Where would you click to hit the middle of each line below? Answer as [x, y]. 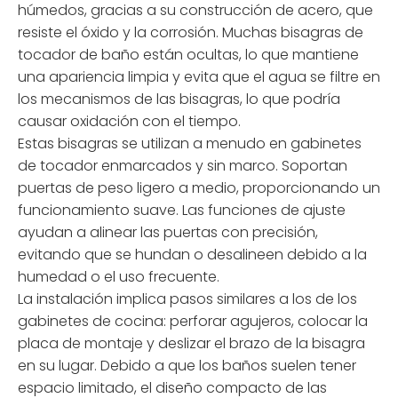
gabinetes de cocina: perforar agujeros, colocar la [193, 322]
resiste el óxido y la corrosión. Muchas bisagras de [191, 33]
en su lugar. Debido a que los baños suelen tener [187, 366]
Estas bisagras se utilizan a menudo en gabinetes [190, 144]
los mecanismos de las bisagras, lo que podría [179, 99]
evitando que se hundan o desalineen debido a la [192, 255]
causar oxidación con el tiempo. [129, 122]
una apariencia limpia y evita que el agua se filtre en [199, 77]
